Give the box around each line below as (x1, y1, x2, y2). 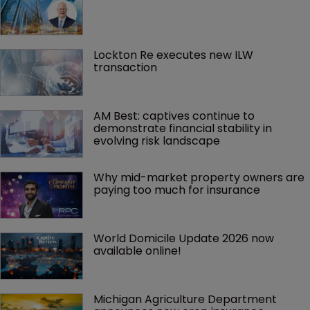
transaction (93, 59, 157, 75)
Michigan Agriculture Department (93, 291, 280, 308)
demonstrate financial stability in (93, 120, 275, 137)
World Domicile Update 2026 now (93, 230, 277, 246)
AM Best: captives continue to (93, 108, 257, 125)
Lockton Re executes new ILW (93, 46, 256, 63)
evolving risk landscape (93, 133, 220, 149)
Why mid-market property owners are (93, 169, 307, 185)
